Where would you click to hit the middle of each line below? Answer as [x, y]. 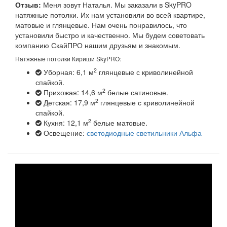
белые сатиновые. [137, 92]
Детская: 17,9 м [68, 102]
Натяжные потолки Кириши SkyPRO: [68, 58]
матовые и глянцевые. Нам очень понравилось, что [101, 25]
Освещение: [64, 133]
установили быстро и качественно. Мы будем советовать [110, 35]
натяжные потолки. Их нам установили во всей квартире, [110, 14]
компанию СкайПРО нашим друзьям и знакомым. [98, 45]
